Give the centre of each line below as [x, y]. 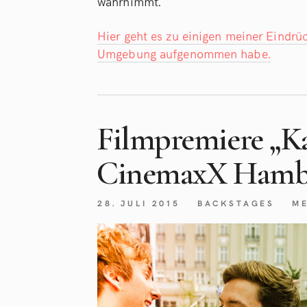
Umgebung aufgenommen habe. [184, 53]
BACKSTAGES [236, 203]
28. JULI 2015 [139, 203]
